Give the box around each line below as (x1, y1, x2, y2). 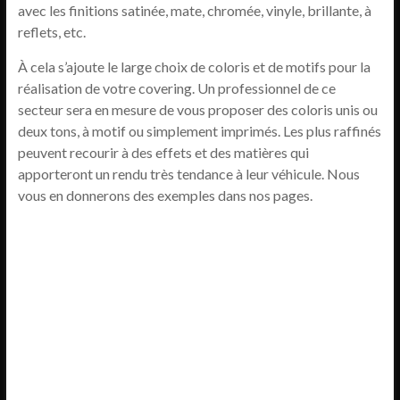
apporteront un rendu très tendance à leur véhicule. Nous (17, 165, 360, 182)
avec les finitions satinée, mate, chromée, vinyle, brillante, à (17, 2, 371, 19)
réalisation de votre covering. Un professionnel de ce (17, 79, 336, 96)
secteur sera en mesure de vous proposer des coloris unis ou (17, 101, 378, 118)
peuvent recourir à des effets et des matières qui (17, 144, 309, 161)
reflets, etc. (17, 23, 86, 40)
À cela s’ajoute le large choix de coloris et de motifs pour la (17, 58, 371, 75)
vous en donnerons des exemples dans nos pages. (17, 187, 312, 204)
